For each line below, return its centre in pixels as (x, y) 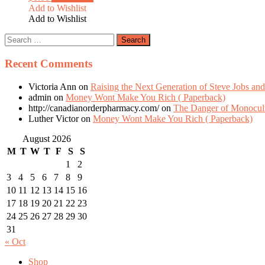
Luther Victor (54, 118)
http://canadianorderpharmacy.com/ (94, 108)
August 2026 (47, 138)
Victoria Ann (52, 86)
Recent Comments (49, 63)
